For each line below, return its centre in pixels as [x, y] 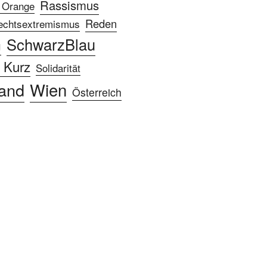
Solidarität [58, 68]
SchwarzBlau [51, 44]
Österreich [97, 92]
